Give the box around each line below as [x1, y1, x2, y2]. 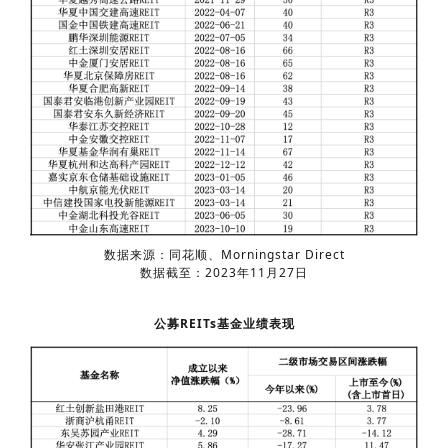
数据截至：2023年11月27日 [140, 264, 308, 282]
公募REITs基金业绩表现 [153, 315, 295, 333]
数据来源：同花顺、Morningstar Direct [103, 246, 345, 264]
